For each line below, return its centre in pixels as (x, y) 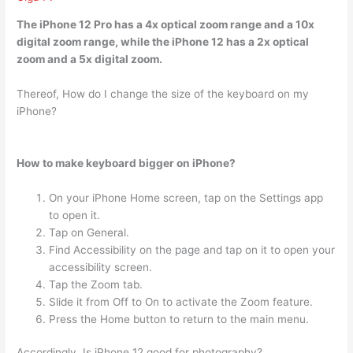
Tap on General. (89, 232)
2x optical (283, 42)
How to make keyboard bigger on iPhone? (126, 163)
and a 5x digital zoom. (104, 59)
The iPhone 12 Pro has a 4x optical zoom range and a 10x (166, 25)
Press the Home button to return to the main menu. (179, 319)
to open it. (75, 215)
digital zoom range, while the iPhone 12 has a (137, 42)
